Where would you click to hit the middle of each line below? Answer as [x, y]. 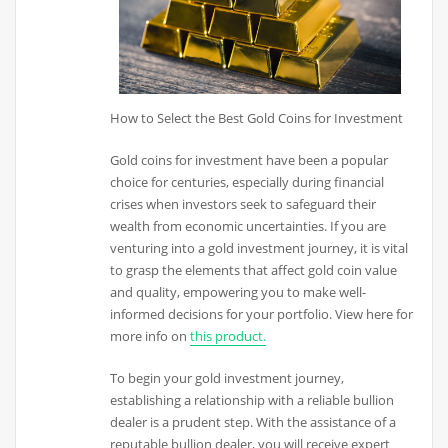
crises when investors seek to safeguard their [243, 204]
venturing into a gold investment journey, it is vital [259, 248]
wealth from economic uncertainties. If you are [248, 226]
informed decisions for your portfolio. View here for [262, 314]
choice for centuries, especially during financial [247, 182]
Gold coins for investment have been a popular [249, 160]
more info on [150, 336]
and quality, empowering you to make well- [238, 292]
